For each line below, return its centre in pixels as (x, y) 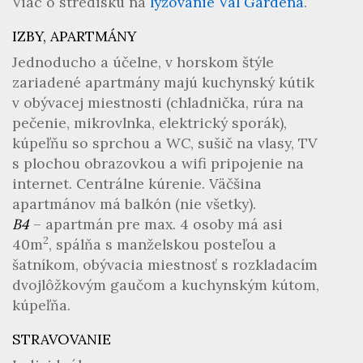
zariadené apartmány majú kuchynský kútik (163, 82)
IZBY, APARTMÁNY (74, 36)
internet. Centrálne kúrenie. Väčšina (137, 184)
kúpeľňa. (41, 305)
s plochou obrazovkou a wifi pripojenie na (158, 163)
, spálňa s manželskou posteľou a (162, 244)
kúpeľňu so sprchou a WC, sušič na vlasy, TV (164, 143)
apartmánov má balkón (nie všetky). (134, 204)
